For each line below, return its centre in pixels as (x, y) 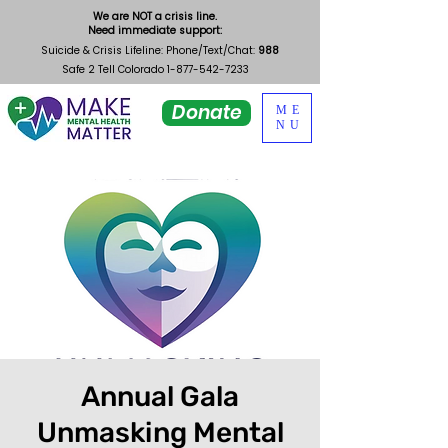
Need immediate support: (155, 30)
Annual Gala (160, 396)
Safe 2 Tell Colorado (114, 69)
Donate (206, 112)
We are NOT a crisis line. (155, 16)
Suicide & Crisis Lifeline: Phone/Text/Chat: (149, 50)
